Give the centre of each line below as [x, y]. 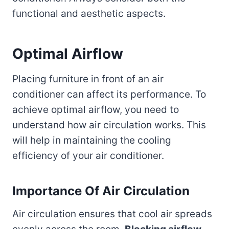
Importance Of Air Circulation [101, 191]
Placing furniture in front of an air [88, 79]
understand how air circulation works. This [109, 125]
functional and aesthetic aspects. [89, 13]
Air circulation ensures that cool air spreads [112, 214]
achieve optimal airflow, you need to [96, 109]
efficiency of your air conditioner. [88, 155]
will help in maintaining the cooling [92, 140]
